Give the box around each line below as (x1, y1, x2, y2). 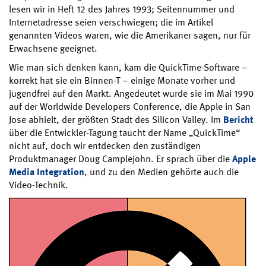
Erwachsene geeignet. (9, 42, 97, 55)
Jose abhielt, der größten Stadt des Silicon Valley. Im (9, 113, 223, 126)
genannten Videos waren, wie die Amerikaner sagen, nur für (9, 28, 251, 42)
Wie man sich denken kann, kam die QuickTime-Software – (9, 61, 248, 74)
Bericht (223, 113, 254, 126)
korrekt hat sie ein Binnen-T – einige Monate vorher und (9, 74, 235, 87)
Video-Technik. (9, 178, 68, 191)
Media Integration (9, 165, 84, 178)
